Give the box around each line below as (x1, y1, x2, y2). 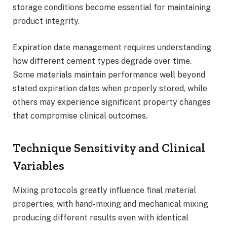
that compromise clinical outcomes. (13, 110, 147, 121)
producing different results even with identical (13, 212, 188, 222)
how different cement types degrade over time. (13, 56, 192, 66)
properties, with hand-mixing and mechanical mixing (13, 199, 208, 209)
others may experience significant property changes (13, 97, 211, 107)
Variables (13, 158, 64, 173)
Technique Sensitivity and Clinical (13, 140, 205, 155)
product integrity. (13, 16, 80, 26)
